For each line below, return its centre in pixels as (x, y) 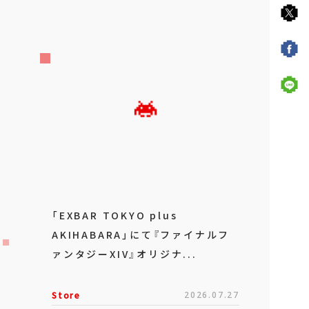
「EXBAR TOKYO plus (115, 215)
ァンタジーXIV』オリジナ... (124, 254)
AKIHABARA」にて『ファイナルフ (141, 235)
